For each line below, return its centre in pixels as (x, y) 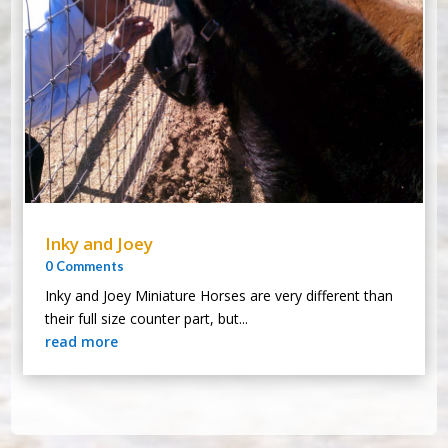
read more (82, 341)
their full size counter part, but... (147, 318)
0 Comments (85, 265)
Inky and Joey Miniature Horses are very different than (219, 295)
